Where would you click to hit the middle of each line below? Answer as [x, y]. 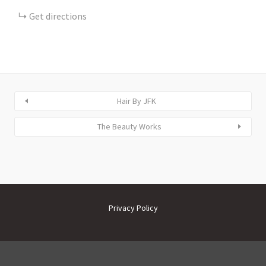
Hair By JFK [137, 101]
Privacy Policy [133, 208]
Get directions [58, 16]
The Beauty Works [129, 126]
